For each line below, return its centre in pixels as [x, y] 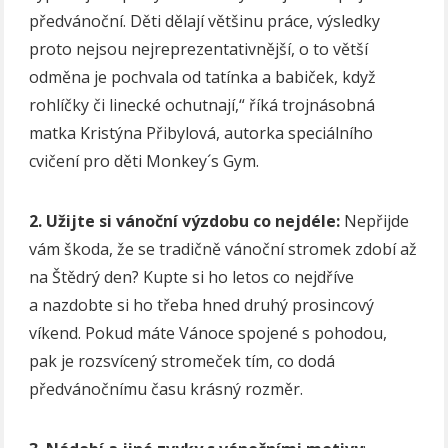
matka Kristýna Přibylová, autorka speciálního [201, 133]
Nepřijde [377, 221]
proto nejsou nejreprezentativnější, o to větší [199, 49]
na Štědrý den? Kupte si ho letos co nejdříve [192, 277]
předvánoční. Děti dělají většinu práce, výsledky [205, 21]
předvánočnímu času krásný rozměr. [166, 389]
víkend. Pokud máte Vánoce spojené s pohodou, [208, 333]
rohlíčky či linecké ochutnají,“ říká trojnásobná [202, 105]
